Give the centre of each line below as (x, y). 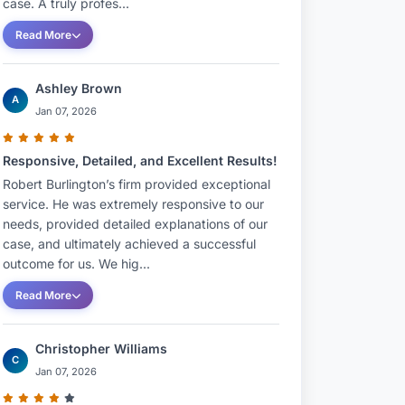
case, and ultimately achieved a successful (129, 244)
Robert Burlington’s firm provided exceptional (137, 184)
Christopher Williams (101, 348)
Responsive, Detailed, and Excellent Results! (140, 160)
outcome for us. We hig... (76, 264)
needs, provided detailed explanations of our (135, 224)
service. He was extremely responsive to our (133, 204)
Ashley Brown (79, 88)
